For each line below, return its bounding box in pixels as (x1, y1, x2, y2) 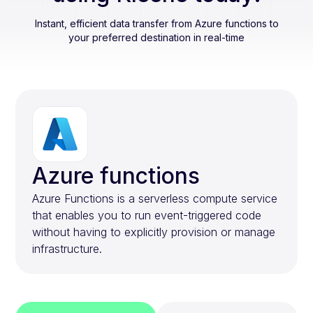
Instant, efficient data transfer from (34, 17, 195, 29)
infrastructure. (32, 242, 103, 256)
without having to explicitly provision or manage (32, 225, 276, 239)
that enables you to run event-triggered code (32, 208, 262, 222)
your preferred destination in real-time (68, 31, 245, 43)
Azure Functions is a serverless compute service (32, 191, 278, 205)
